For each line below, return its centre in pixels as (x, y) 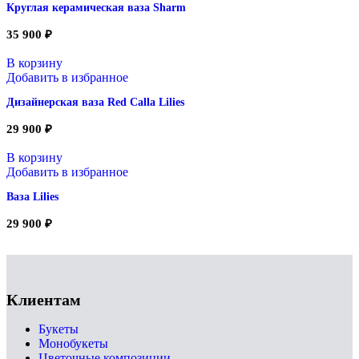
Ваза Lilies (32, 197)
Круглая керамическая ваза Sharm (96, 8)
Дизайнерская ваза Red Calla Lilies (95, 103)
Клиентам (44, 300)
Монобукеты (73, 343)
